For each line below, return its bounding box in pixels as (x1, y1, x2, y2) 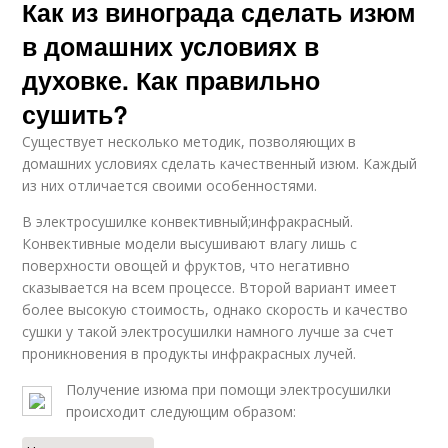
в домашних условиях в (22, 28, 320, 64)
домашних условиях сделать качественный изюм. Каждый (22, 154, 418, 173)
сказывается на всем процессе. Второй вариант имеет (22, 278, 398, 297)
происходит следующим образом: (66, 402, 297, 421)
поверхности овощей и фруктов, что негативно (22, 256, 351, 275)
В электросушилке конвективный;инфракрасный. (22, 212, 354, 231)
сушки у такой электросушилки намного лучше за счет (22, 322, 395, 341)
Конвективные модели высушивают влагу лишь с (22, 234, 358, 253)
